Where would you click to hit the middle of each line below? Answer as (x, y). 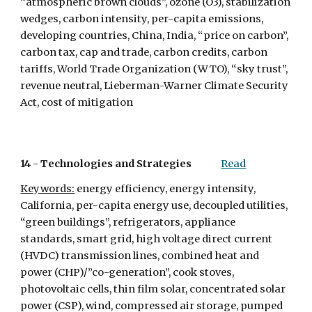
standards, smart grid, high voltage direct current (147, 239)
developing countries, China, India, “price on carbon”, (155, 36)
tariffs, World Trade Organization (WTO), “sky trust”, (154, 69)
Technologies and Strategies (116, 164)
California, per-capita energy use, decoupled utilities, (154, 205)
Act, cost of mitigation (78, 102)
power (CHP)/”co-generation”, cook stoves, (127, 272)
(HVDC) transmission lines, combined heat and (140, 256)
